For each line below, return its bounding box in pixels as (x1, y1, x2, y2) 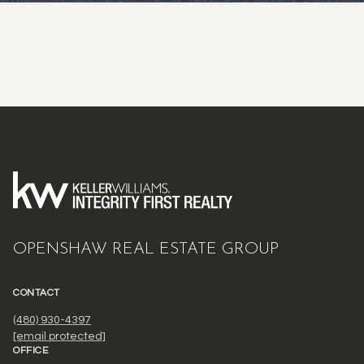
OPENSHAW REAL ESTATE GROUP (13, 241, 279, 258)
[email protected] (13, 331, 106, 343)
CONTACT (13, 288, 60, 299)
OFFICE (13, 345, 48, 357)
